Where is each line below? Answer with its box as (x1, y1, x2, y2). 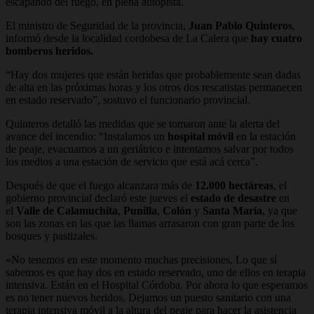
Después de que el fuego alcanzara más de (6, 179, 192, 191)
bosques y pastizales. (6, 229, 97, 242)
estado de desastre (188, 191, 279, 204)
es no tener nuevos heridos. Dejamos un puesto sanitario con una (6, 291, 291, 303)
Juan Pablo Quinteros (189, 19, 292, 32)
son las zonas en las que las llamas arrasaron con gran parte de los (6, 217, 294, 229)
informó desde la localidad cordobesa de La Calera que (6, 32, 251, 44)
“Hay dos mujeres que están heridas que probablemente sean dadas (6, 68, 301, 81)
